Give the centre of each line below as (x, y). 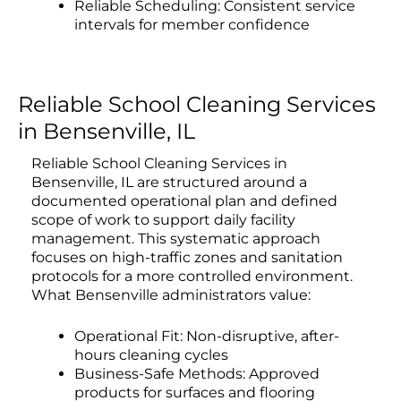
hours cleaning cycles (151, 355)
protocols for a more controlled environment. (192, 276)
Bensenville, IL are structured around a (169, 182)
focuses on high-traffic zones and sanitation (187, 257)
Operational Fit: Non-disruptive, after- (207, 337)
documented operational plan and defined (184, 200)
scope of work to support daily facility (163, 219)
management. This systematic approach (176, 238)
